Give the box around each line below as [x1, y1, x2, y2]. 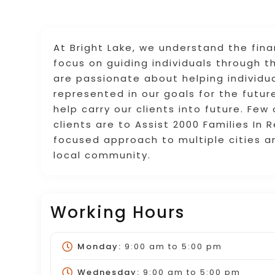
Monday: [77, 240, 122, 252]
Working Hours [50, 201, 185, 223]
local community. [53, 148, 152, 161]
